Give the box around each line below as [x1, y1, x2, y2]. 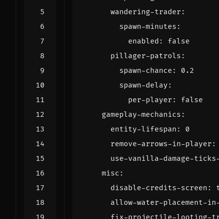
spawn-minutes [119, 22, 176, 31]
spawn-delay [119, 80, 168, 90]
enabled [128, 36, 159, 46]
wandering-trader [110, 7, 181, 17]
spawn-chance [119, 66, 172, 75]
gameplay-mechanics [102, 109, 181, 119]
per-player [128, 95, 172, 105]
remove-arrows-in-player [110, 139, 212, 149]
